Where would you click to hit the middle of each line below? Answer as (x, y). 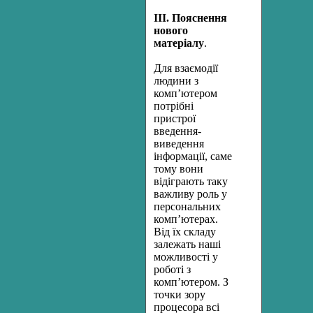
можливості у (186, 257)
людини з (176, 81)
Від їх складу (185, 232)
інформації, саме (193, 156)
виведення (179, 144)
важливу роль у (190, 194)
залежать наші (187, 244)
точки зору (180, 294)
